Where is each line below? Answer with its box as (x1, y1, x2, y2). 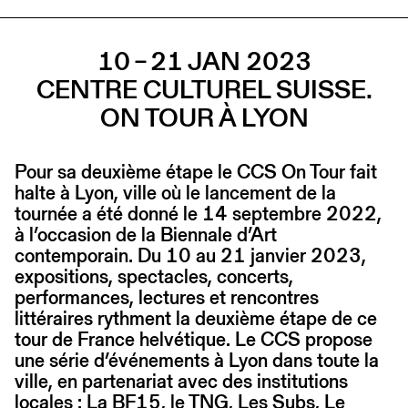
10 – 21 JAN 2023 (97, 42, 311, 79)
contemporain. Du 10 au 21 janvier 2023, (15, 241, 366, 269)
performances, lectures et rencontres (15, 283, 319, 311)
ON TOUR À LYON (99, 98, 309, 136)
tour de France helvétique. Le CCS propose (15, 325, 372, 352)
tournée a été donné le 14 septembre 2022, (15, 199, 382, 227)
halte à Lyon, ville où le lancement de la (15, 178, 336, 206)
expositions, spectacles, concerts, (15, 262, 293, 290)
